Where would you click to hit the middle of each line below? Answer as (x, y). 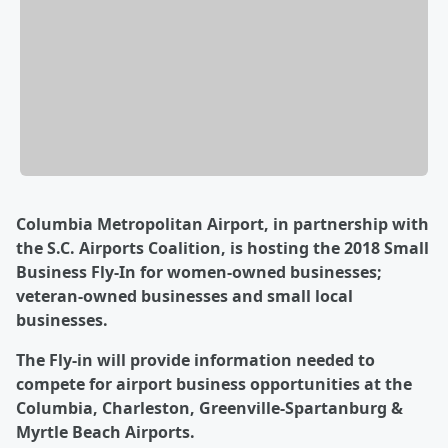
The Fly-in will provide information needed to (195, 360)
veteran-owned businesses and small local (184, 296)
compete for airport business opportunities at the (214, 384)
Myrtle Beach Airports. (105, 432)
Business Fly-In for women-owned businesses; (199, 272)
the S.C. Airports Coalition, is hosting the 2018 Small (222, 248)
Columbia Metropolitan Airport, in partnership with (222, 224)
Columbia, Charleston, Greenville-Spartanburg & (209, 408)
